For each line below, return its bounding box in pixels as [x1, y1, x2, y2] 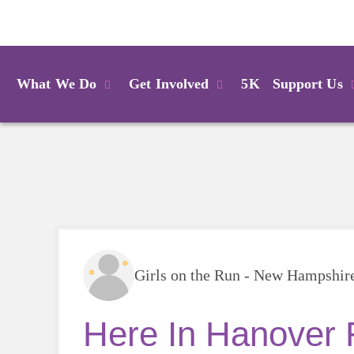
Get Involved [129, 75, 209, 92]
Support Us [272, 75, 343, 92]
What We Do [17, 75, 96, 92]
